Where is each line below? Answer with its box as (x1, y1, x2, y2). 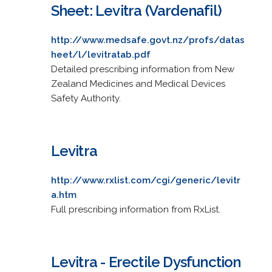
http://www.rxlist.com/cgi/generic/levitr (50, 174, 240, 186)
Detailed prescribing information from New (50, 63, 234, 75)
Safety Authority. (50, 92, 121, 104)
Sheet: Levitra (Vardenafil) (50, 1, 222, 19)
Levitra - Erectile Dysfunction (50, 253, 241, 271)
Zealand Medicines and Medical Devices (50, 78, 225, 89)
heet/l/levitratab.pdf (50, 49, 151, 60)
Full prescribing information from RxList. (50, 203, 220, 215)
